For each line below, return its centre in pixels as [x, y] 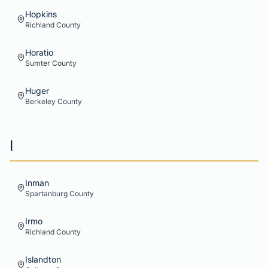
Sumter [38, 63]
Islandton [43, 259]
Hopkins [41, 14]
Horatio [39, 52]
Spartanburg [46, 194]
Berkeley [40, 101]
